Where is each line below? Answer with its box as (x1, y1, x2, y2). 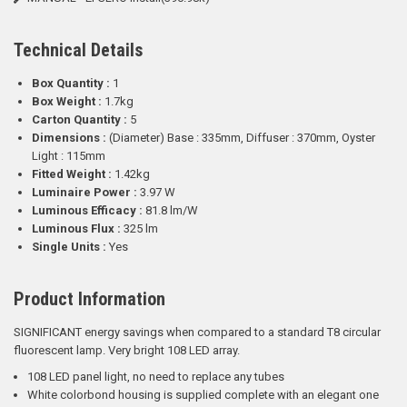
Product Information (14, 288, 165, 310)
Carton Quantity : (32, 113, 130, 126)
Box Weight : (32, 94, 104, 108)
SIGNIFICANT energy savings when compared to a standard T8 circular (14, 325, 381, 339)
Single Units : (32, 240, 109, 253)
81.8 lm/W (145, 203, 198, 217)
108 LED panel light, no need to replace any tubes (27, 370, 284, 383)
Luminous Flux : (32, 222, 124, 235)
